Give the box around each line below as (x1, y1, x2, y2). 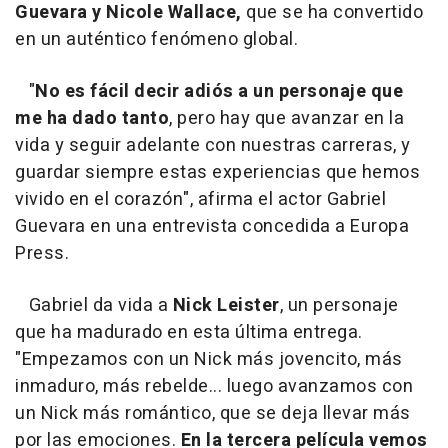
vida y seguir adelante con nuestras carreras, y (15, 131, 411, 159)
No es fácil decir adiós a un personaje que (35, 77, 403, 105)
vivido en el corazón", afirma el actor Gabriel (15, 185, 386, 213)
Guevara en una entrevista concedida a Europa (15, 212, 409, 240)
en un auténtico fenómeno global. (15, 25, 298, 53)
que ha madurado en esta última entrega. (15, 318, 363, 346)
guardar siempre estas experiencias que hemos (15, 158, 420, 186)
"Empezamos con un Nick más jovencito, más (15, 345, 403, 373)
